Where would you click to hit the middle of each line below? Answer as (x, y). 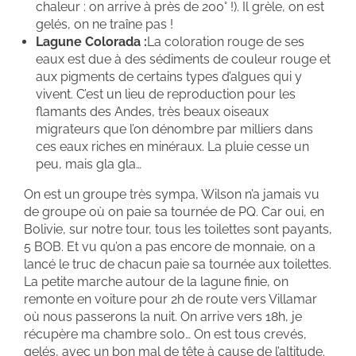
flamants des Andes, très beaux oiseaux (152, 111)
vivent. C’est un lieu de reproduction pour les (166, 94)
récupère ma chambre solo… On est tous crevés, (165, 334)
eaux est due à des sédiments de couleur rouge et (183, 59)
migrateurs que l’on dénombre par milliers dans (174, 129)
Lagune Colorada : (91, 41)
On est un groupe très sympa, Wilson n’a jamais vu (172, 194)
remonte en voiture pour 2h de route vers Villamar (170, 299)
